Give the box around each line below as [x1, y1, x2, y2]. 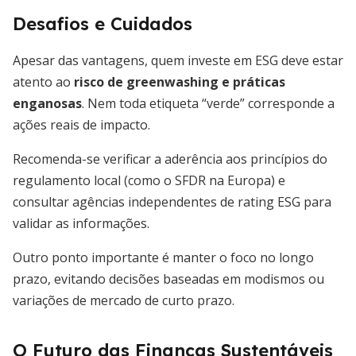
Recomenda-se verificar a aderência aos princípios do [13, 150, 327, 168]
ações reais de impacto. [13, 116, 150, 133]
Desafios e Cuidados [13, 13, 192, 35]
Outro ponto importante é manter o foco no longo [13, 249, 314, 266]
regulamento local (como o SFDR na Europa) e [13, 172, 285, 189]
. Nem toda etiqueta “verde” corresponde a [82, 95, 335, 112]
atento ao [13, 73, 74, 91]
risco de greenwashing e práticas [74, 73, 285, 91]
